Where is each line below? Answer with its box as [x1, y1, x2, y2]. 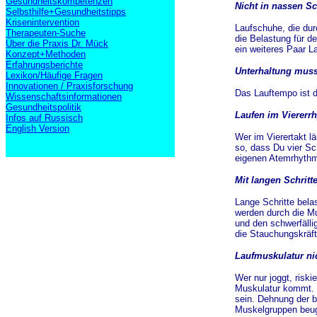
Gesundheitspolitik [6, 102, 81, 113]
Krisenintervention [6, 17, 79, 28]
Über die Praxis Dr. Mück [6, 38, 108, 49]
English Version [6, 123, 69, 134]
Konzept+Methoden [6, 49, 86, 59]
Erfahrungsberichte [6, 59, 83, 70]
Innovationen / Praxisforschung [6, 81, 133, 91]
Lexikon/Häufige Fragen [6, 70, 103, 81]
